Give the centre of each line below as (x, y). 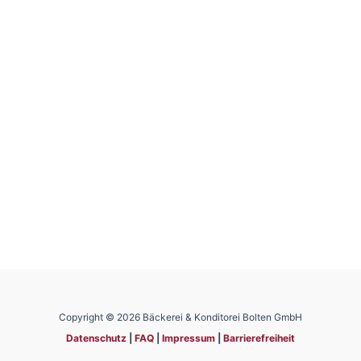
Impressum (190, 338)
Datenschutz (96, 338)
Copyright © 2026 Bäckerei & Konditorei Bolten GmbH (180, 317)
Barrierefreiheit (259, 338)
